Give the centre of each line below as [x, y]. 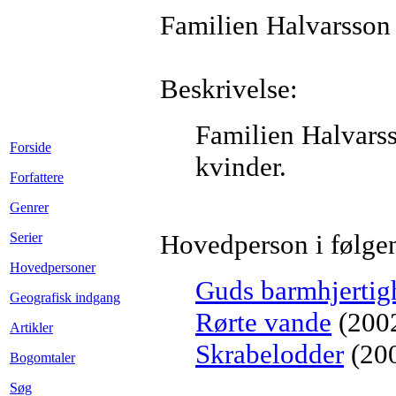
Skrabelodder [270, 354]
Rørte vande [263, 322]
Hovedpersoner [53, 267]
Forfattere [37, 177]
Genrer [29, 207]
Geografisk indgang [65, 297]
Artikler [31, 327]
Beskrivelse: [229, 89]
